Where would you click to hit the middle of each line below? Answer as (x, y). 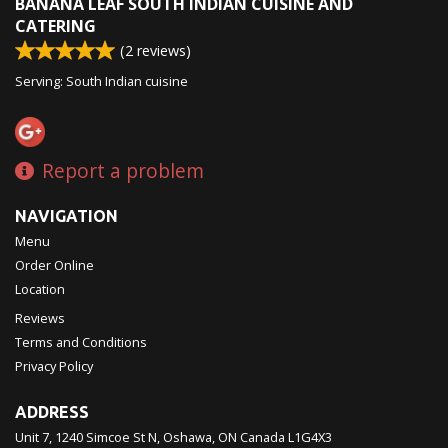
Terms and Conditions (81, 341)
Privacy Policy (54, 365)
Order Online (54, 264)
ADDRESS (52, 411)
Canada (262, 436)
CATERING (55, 25)
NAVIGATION (66, 215)
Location (40, 288)
